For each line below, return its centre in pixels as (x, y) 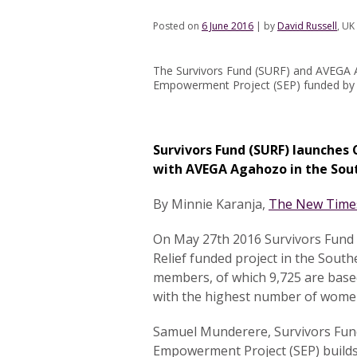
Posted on (177, 26)
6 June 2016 (228, 26)
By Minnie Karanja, (211, 204)
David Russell (307, 26)
